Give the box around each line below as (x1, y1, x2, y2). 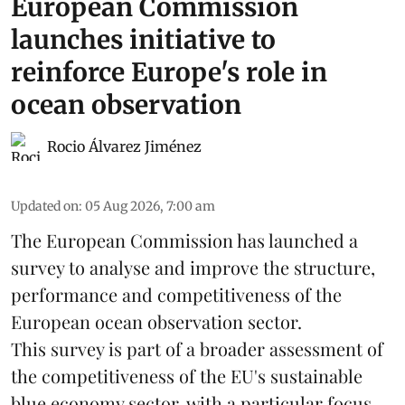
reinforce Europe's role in (11, 56, 327, 89)
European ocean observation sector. (11, 309, 302, 334)
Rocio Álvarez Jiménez (47, 137, 202, 156)
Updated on (11, 198, 79, 215)
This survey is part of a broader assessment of (11, 336, 383, 362)
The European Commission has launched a (11, 228, 358, 253)
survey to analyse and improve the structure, (11, 255, 375, 280)
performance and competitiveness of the (11, 282, 342, 307)
